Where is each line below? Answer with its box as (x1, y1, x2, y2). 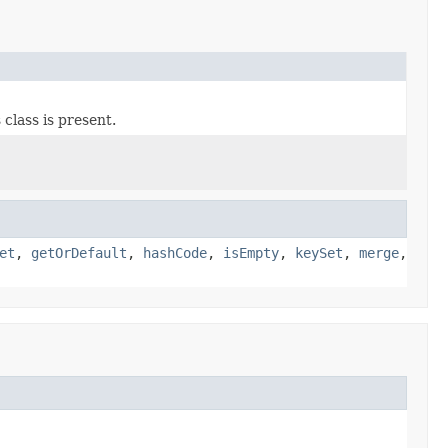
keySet (295, 244, 343, 261)
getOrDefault (31, 244, 127, 261)
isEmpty (223, 244, 279, 261)
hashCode (143, 244, 207, 261)
